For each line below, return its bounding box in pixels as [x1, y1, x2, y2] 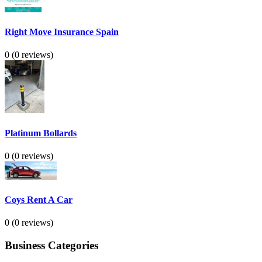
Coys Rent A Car [5, 195, 73, 205]
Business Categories [5, 239, 98, 252]
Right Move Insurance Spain [5, 27, 119, 37]
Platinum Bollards [5, 127, 77, 138]
